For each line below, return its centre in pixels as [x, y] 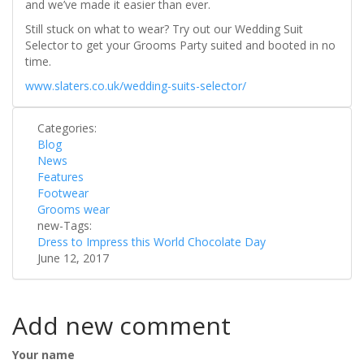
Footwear [63, 193]
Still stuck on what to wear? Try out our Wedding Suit [164, 29]
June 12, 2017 [73, 258]
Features [61, 177]
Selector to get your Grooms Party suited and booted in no [180, 45]
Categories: [69, 128]
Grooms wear [74, 210]
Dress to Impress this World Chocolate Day [152, 242]
